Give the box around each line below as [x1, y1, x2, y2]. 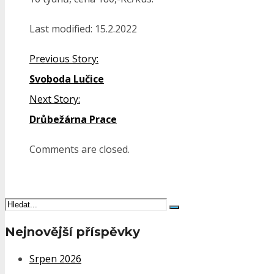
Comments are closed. [29, 143, 130, 157]
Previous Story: [29, 52, 98, 66]
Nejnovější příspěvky [5, 224, 140, 239]
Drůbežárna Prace [29, 113, 117, 127]
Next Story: [29, 92, 80, 106]
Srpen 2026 [29, 252, 81, 266]
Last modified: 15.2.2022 [29, 22, 137, 36]
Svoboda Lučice [29, 72, 104, 86]
